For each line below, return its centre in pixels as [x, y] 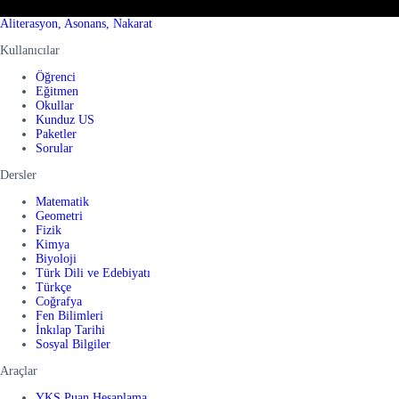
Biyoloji [56, 258]
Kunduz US [65, 119]
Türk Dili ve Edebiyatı [93, 273]
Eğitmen [57, 91]
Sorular [54, 148]
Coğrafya [59, 301]
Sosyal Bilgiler [73, 344]
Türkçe [53, 287]
